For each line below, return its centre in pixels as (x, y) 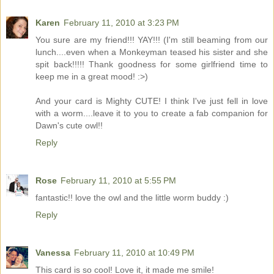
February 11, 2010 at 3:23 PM (121, 23)
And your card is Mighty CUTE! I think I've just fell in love (152, 101)
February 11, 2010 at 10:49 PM (134, 253)
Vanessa (53, 253)
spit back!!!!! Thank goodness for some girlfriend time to (152, 65)
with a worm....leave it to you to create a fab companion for (152, 113)
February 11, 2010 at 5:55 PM (118, 181)
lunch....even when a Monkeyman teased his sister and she (152, 52)
